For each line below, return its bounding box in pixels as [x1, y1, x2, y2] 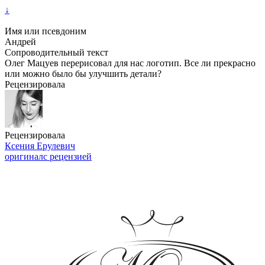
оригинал [5, 151, 43, 161]
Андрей [5, 37, 36, 47]
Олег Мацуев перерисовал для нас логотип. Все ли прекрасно [5, 58, 256, 68]
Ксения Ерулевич [5, 141, 75, 151]
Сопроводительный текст [5, 47, 108, 57]
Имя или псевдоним [5, 26, 86, 36]
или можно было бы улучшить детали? [5, 69, 161, 79]
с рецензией [43, 151, 92, 161]
